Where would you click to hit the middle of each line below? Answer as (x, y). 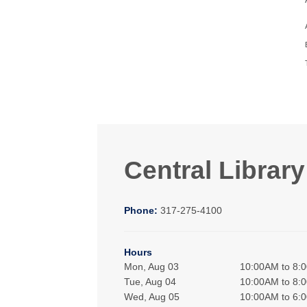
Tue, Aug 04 (150, 282)
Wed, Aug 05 (152, 297)
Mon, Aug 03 (152, 267)
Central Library (214, 170)
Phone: (142, 211)
